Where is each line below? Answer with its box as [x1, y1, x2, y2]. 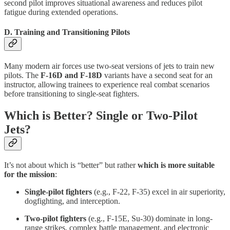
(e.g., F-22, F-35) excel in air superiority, [92, 187, 225, 196]
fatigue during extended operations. [4, 7, 118, 16]
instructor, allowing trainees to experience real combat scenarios [4, 80, 209, 89]
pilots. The [4, 71, 41, 80]
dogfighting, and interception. [25, 196, 120, 205]
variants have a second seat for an [102, 71, 213, 80]
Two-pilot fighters [25, 214, 86, 223]
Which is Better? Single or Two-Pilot [4, 109, 198, 123]
